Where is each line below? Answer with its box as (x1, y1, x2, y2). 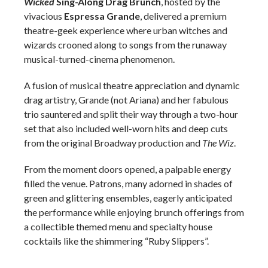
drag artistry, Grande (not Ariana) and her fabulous (24, 94, 229, 105)
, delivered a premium (140, 10, 227, 22)
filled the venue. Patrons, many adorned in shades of (24, 178, 233, 189)
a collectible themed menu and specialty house (24, 221, 212, 232)
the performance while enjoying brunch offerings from (24, 206, 244, 218)
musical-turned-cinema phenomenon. (24, 53, 175, 65)
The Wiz (202, 137, 234, 148)
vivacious (24, 10, 64, 22)
